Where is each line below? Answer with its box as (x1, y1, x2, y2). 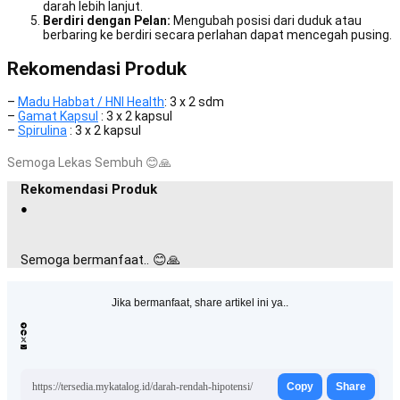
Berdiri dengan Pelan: (43, 13, 171, 29)
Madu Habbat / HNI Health (18, 95, 164, 110)
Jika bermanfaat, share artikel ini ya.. (112, 296, 288, 310)
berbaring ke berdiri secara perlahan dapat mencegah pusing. (43, 28, 392, 43)
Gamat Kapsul (18, 109, 98, 124)
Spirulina (18, 123, 67, 138)
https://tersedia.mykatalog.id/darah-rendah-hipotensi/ (32, 379, 253, 393)
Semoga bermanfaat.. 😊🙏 (21, 252, 180, 269)
